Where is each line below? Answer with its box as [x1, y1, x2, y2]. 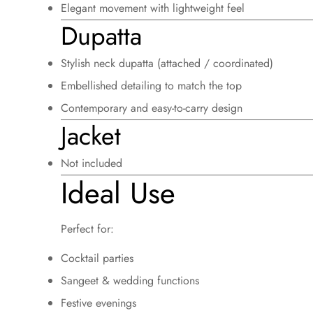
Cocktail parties [61, 249, 133, 266]
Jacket [61, 117, 121, 154]
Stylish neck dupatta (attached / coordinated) [61, 54, 273, 71]
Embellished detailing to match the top [61, 77, 242, 94]
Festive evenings [61, 294, 136, 311]
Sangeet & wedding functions [61, 272, 199, 289]
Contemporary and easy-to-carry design [61, 99, 242, 116]
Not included [61, 154, 122, 171]
